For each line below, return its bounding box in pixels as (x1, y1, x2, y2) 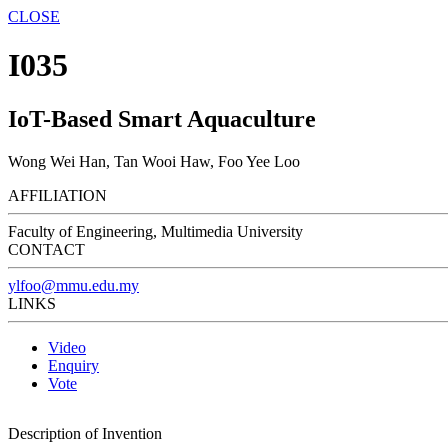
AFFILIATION (8, 186, 107, 204)
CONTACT (8, 240, 85, 258)
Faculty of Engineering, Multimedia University (8, 222, 303, 240)
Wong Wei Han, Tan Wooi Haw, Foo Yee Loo (8, 152, 300, 170)
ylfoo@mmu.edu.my (8, 276, 139, 294)
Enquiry (48, 356, 99, 374)
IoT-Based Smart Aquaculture (8, 105, 316, 132)
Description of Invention (8, 424, 162, 442)
